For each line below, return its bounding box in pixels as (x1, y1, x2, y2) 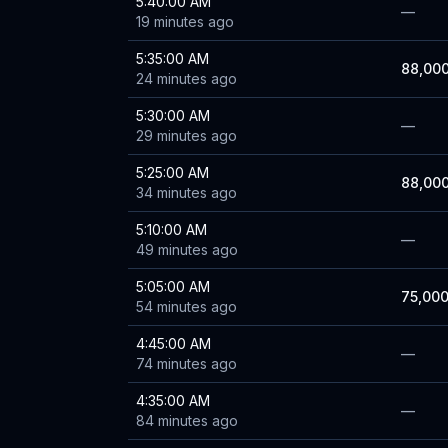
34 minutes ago (136, 184, 237, 201)
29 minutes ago (136, 127, 237, 144)
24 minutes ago (136, 70, 237, 87)
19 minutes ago (136, 13, 234, 30)
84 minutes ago (136, 412, 238, 429)
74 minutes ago (136, 355, 237, 372)
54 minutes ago (136, 298, 237, 315)
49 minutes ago (136, 241, 238, 258)
